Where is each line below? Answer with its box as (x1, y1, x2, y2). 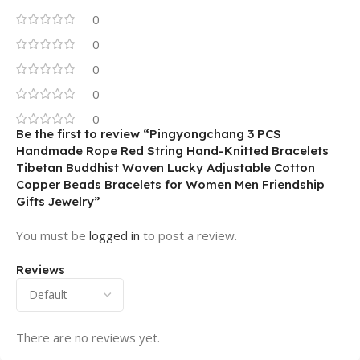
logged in (89, 227, 140, 244)
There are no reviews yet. (16, 329, 160, 346)
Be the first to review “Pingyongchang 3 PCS (16, 126, 281, 142)
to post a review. (140, 227, 237, 244)
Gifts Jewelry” (16, 194, 100, 210)
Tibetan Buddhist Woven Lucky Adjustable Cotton (16, 160, 315, 176)
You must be (16, 227, 89, 244)
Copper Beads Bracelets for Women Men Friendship (16, 177, 325, 193)
